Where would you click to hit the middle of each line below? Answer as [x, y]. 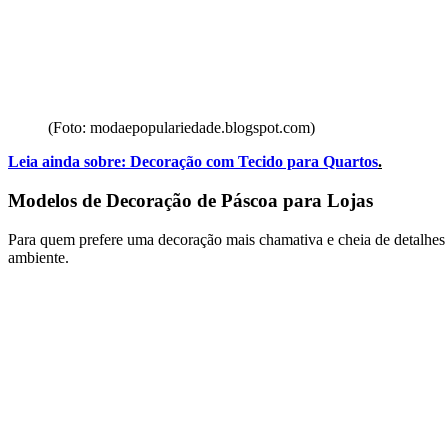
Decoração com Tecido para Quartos [254, 162]
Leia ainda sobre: [67, 162]
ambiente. [38, 257]
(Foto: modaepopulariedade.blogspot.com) [181, 128]
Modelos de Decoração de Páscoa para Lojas [190, 200]
